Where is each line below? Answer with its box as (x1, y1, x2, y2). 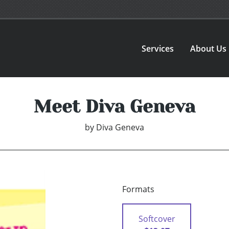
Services (142, 42, 174, 54)
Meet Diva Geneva (34, 96, 195, 117)
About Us (190, 42, 227, 54)
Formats (122, 184, 154, 195)
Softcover (138, 213, 175, 225)
